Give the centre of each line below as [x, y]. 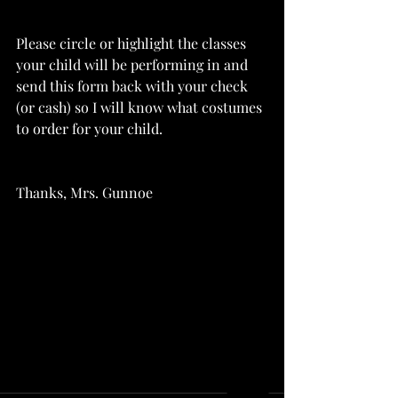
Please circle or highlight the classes [133, 43]
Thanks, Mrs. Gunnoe [84, 192]
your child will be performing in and [134, 64]
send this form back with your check [134, 86]
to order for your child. [89, 128]
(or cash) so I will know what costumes [141, 107]
